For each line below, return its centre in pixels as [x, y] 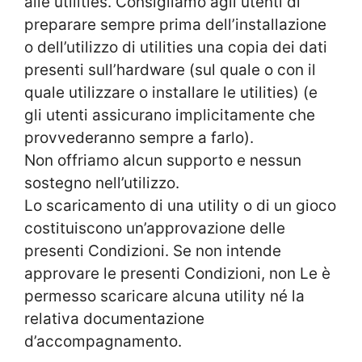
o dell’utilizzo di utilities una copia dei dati [176, 47]
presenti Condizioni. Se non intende [153, 250]
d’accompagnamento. [103, 341]
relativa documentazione [114, 318]
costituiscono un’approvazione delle [155, 228]
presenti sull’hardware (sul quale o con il [170, 69]
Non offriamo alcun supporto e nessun [163, 160]
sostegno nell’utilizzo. [102, 183]
